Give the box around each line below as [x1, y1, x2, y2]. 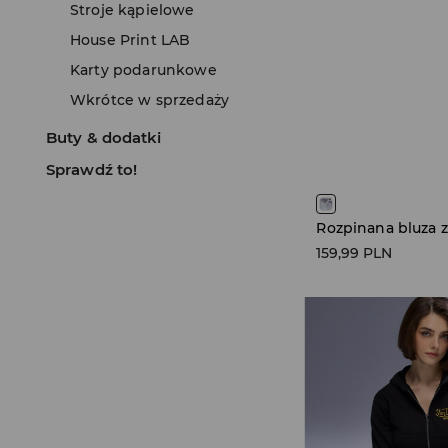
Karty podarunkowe [70, 61, 217, 79]
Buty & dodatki [46, 128, 162, 147]
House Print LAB [70, 31, 191, 49]
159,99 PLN [316, 244, 393, 263]
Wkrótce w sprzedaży [70, 91, 230, 109]
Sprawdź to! [46, 160, 138, 179]
